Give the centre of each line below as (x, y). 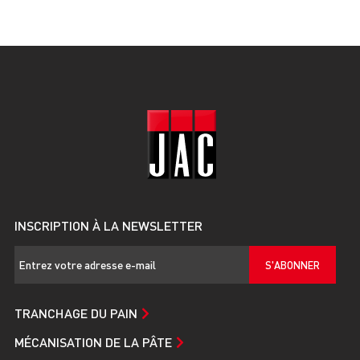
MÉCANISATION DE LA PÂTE (93, 342)
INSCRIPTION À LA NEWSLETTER (108, 225)
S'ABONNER (292, 264)
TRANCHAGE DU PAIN (76, 313)
